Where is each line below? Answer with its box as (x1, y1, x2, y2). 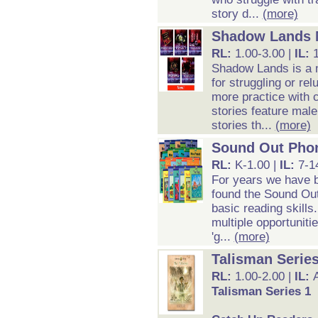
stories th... (211, 119, 275, 132)
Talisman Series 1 (211, 285, 311, 298)
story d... (211, 7, 263, 21)
